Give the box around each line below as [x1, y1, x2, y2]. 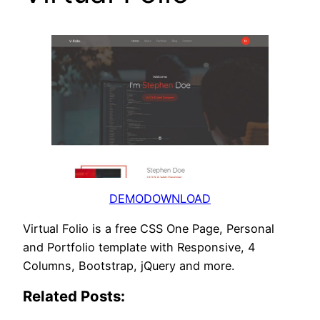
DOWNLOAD [144, 191, 211, 206]
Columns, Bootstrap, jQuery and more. [23, 259, 234, 274]
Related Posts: [23, 287, 125, 306]
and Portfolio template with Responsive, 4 [23, 240, 255, 255]
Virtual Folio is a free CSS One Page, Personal [23, 221, 274, 236]
